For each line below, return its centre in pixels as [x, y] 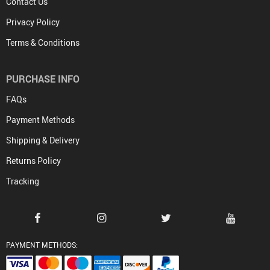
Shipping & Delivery [43, 140]
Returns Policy [33, 160]
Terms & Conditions [43, 42]
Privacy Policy [33, 22]
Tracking [23, 181]
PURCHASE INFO [43, 79]
